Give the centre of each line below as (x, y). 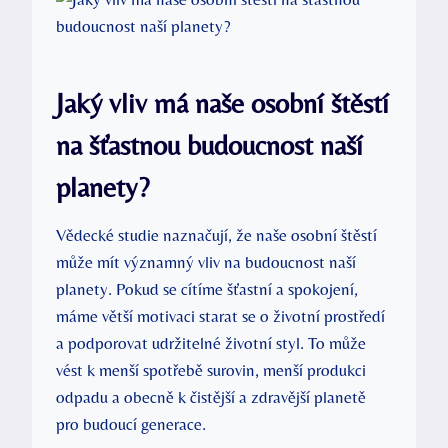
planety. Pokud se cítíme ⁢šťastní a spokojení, (207, 288)
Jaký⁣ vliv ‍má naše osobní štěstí (222, 102)
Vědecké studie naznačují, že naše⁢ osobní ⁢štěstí (216, 234)
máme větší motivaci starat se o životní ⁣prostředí (220, 315)
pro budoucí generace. (131, 423)
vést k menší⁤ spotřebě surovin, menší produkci (211, 369)
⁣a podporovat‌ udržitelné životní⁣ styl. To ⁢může (211, 342)
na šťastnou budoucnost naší (209, 144)
